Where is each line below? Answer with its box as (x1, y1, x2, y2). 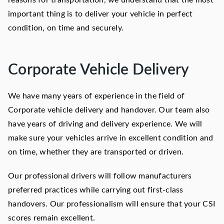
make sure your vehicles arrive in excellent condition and (8, 134, 213, 142)
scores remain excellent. (8, 214, 95, 222)
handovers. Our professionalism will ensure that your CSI (8, 200, 215, 208)
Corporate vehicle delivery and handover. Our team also (8, 106, 210, 114)
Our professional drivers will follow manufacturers (8, 172, 192, 180)
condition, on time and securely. (8, 24, 123, 32)
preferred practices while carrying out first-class (8, 186, 183, 194)
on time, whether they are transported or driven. (8, 148, 183, 156)
